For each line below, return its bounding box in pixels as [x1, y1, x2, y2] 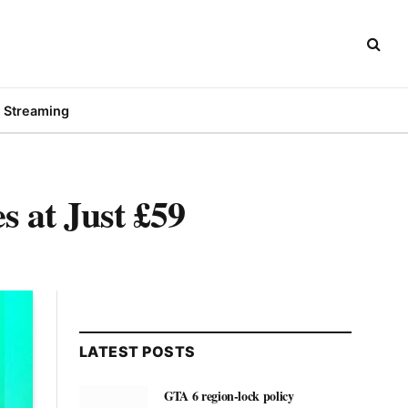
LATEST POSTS [79, 342, 196, 361]
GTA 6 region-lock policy [164, 386, 294, 405]
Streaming [3, 102, 69, 118]
